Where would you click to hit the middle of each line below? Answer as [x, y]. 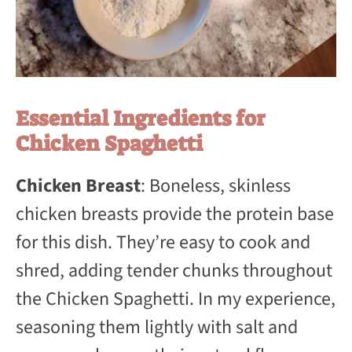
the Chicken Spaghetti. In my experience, [176, 299]
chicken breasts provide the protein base [175, 214]
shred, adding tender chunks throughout [174, 270]
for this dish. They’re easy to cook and [163, 242]
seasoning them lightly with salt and [157, 327]
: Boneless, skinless [216, 185]
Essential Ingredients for [141, 118]
